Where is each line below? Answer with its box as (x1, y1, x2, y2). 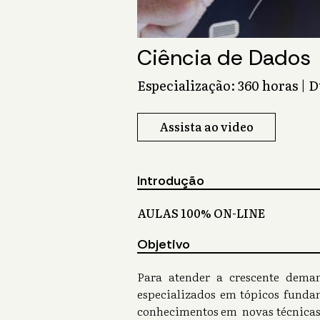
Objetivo (137, 236, 190, 254)
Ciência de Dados (137, 44, 311, 72)
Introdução (137, 172, 204, 190)
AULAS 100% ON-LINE (137, 204, 265, 222)
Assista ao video (159, 118, 254, 136)
